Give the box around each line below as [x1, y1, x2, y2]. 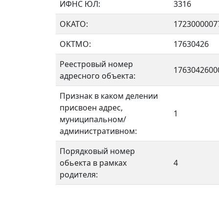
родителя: [60, 169, 98, 180]
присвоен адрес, [60, 102, 123, 113]
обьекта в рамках [60, 157, 127, 168]
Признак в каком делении [60, 90, 158, 101]
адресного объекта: [60, 70, 135, 81]
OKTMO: [60, 39, 91, 49]
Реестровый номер [60, 59, 133, 69]
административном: [60, 126, 137, 136]
